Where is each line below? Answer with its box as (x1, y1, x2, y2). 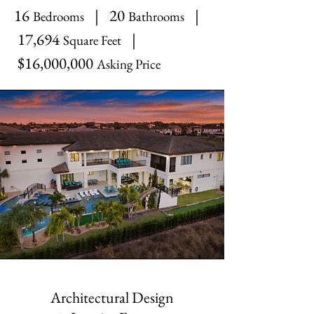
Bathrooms (128, 8, 184, 25)
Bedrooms (33, 8, 84, 25)
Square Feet (63, 32, 121, 49)
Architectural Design (50, 287, 174, 308)
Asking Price (97, 55, 161, 73)
